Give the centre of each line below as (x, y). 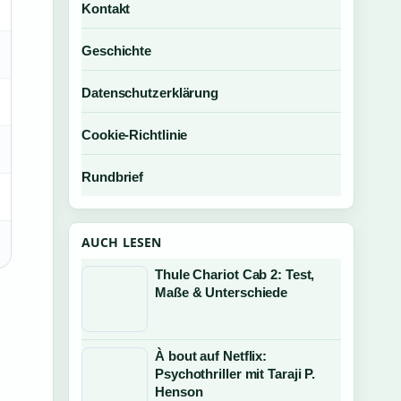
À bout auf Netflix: (211, 356)
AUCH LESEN (122, 242)
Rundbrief (113, 177)
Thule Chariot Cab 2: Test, (235, 274)
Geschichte (116, 51)
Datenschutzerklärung (150, 93)
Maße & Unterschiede (222, 292)
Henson (179, 392)
